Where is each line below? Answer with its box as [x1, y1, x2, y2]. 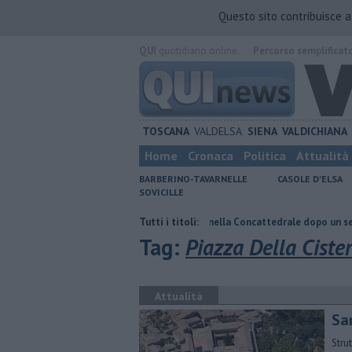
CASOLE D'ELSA [277, 173, 343, 185]
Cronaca [188, 148, 233, 163]
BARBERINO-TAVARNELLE [139, 173, 247, 185]
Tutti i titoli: [139, 215, 199, 229]
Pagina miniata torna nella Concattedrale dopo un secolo [35, 215, 302, 229]
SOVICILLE [139, 186, 184, 198]
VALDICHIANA [282, 124, 348, 138]
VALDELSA [194, 124, 243, 138]
